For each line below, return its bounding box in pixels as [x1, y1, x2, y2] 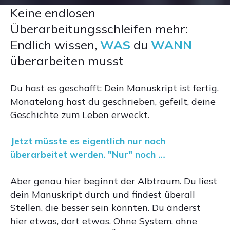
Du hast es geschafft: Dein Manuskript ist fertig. [10, 82, 219, 94]
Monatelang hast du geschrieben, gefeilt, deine [10, 95, 216, 107]
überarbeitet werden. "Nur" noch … [10, 148, 165, 160]
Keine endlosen [10, 5, 95, 21]
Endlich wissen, [10, 37, 100, 52]
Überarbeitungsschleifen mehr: [10, 21, 188, 36]
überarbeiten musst [10, 53, 124, 68]
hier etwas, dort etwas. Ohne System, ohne [10, 215, 197, 227]
